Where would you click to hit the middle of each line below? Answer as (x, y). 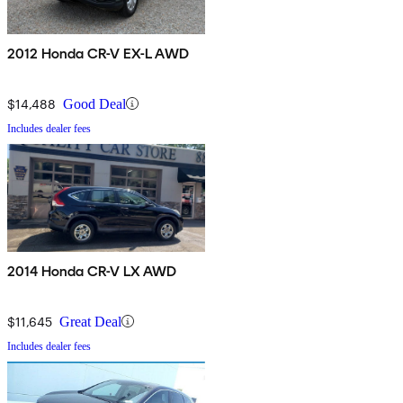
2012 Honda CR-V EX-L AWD (99, 53)
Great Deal (90, 321)
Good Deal (94, 103)
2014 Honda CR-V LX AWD (93, 271)
